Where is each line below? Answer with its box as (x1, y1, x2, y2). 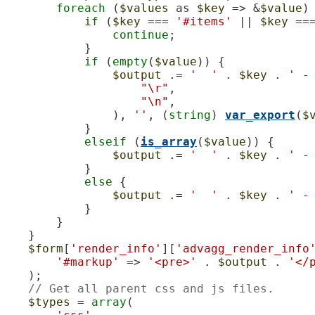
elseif (84, 134, 127, 148)
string (169, 108, 211, 122)
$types (28, 295, 70, 309)
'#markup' (56, 255, 120, 269)
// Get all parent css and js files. (28, 281, 274, 295)
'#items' (176, 14, 232, 28)
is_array (141, 134, 197, 148)
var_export (225, 108, 295, 122)
